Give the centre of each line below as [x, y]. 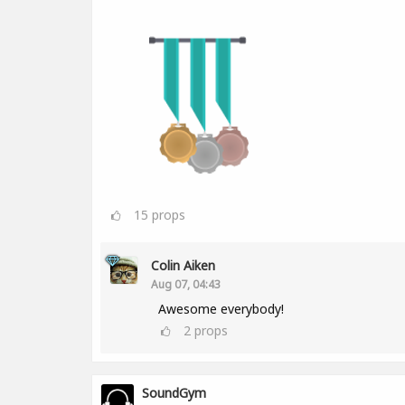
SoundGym [174, 393]
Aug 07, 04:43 [186, 284]
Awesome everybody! [221, 309]
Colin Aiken [183, 265]
